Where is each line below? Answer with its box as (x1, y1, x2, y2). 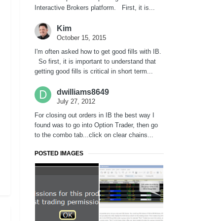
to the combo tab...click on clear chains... (35, 131, 153, 139)
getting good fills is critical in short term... (35, 68, 153, 75)
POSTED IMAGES (35, 150, 83, 157)
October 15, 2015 (57, 34, 106, 42)
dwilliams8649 (57, 88, 109, 97)
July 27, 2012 (57, 98, 95, 106)
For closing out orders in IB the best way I (35, 111, 154, 119)
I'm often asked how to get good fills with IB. (35, 48, 161, 56)
